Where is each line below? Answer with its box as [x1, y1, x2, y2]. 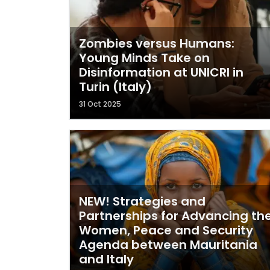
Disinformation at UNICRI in [79, 64, 243, 81]
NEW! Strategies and [79, 193, 206, 210]
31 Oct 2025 [79, 99, 121, 109]
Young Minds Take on [79, 49, 210, 66]
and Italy [79, 251, 134, 268]
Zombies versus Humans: [79, 35, 234, 52]
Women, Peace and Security [79, 222, 253, 239]
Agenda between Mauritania [79, 236, 257, 253]
